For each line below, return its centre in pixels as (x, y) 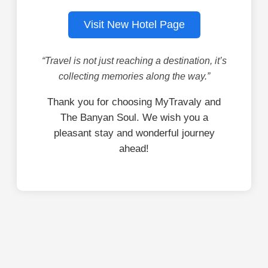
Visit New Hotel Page (134, 24)
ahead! (134, 148)
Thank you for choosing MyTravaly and (134, 102)
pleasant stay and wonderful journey (134, 133)
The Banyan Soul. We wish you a (134, 117)
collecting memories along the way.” (134, 76)
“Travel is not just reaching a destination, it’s (134, 60)
